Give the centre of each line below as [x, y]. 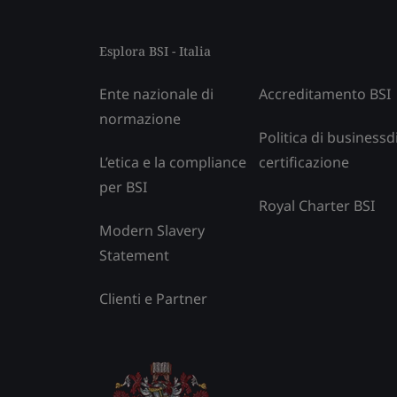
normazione [140, 118]
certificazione [304, 162]
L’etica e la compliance [173, 162]
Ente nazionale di [156, 93]
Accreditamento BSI [325, 93]
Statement [134, 255]
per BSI [123, 187]
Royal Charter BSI [317, 205]
